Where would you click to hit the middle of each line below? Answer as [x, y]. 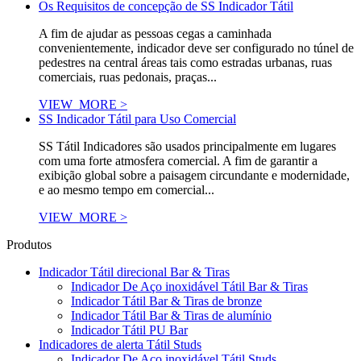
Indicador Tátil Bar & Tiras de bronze [166, 301]
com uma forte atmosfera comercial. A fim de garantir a [178, 161]
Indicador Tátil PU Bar [129, 330]
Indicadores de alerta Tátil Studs [120, 345]
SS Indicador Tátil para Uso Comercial [137, 119]
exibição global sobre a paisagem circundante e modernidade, [194, 176]
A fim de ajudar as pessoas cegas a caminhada [155, 34]
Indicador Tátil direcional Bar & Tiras [134, 272]
